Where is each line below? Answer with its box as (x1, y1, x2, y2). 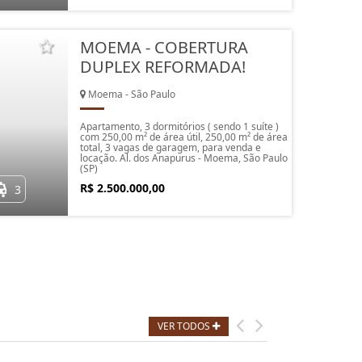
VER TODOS (158, 319, 213, 333)
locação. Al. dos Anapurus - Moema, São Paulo (79, 151, 288, 165)
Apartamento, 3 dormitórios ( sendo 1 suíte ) (79, 120, 279, 133)
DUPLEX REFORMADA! (79, 56, 246, 78)
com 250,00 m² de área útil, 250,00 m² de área (79, 130, 288, 144)
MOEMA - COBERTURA (79, 36, 248, 58)
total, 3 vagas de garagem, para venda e (79, 141, 261, 154)
